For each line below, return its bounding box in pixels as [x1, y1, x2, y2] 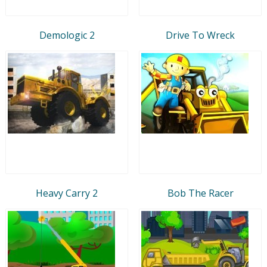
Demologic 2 [39, 28, 95, 42]
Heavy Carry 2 [36, 186, 98, 200]
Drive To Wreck [166, 28, 235, 42]
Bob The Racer [167, 186, 234, 200]
